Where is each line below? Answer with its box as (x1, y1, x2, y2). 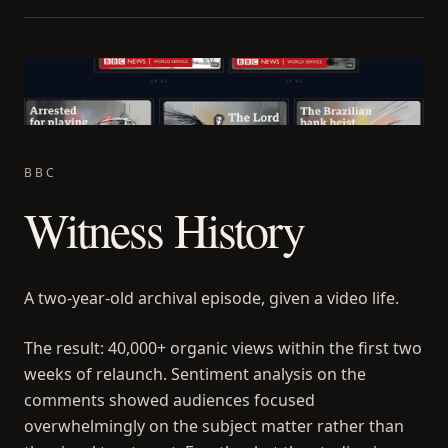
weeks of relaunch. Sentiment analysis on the (24, 362, 366, 385)
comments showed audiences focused (24, 388, 315, 411)
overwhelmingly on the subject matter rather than (24, 414, 404, 437)
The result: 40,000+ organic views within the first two (24, 336, 422, 359)
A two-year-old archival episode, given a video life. (24, 286, 399, 309)
